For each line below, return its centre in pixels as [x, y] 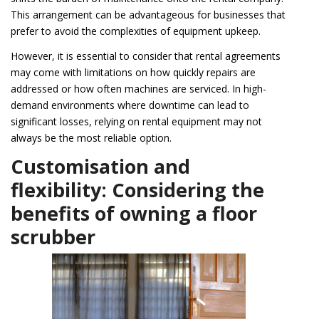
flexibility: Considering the [137, 189]
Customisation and [100, 166]
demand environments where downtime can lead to [130, 105]
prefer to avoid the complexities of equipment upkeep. [136, 31]
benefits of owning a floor [134, 213]
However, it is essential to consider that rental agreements [146, 56]
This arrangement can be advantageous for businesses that [148, 14]
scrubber [53, 236]
